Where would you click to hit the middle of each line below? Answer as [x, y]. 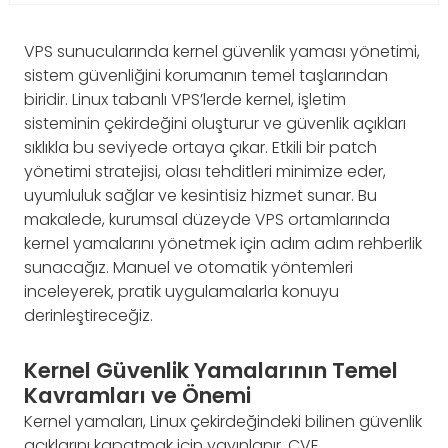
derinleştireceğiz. [88, 315]
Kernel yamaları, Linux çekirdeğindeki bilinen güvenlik [223, 422]
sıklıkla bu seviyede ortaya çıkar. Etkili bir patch [200, 147]
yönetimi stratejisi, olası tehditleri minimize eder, [205, 171]
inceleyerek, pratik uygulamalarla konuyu [181, 291]
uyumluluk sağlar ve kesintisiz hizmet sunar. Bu [200, 195]
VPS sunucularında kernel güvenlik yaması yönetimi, [222, 51]
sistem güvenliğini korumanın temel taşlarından [206, 75]
